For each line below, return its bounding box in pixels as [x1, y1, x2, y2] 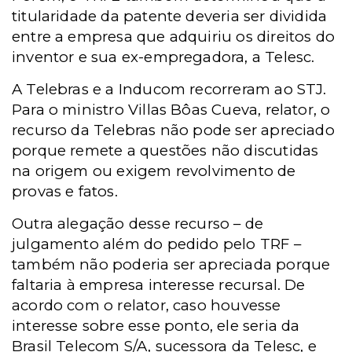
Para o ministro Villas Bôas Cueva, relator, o [12, 101, 331, 119]
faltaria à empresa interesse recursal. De [12, 276, 306, 295]
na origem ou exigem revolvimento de [12, 162, 296, 181]
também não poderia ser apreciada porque [12, 255, 331, 274]
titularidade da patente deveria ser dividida [12, 7, 328, 26]
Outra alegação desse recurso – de [12, 214, 264, 233]
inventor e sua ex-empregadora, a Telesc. [12, 48, 315, 67]
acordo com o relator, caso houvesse [12, 296, 281, 315]
